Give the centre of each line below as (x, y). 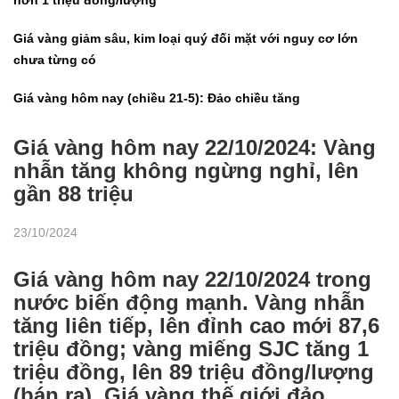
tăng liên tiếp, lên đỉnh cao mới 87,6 (196, 325)
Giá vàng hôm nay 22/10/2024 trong (192, 279)
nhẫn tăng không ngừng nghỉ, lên (186, 170)
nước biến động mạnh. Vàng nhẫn (189, 302)
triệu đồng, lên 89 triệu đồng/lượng (194, 371)
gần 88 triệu (73, 193)
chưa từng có (55, 59)
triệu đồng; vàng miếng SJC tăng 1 (191, 348)
